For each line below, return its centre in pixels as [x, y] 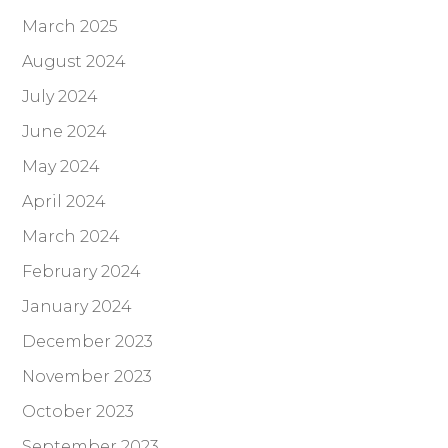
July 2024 [60, 97]
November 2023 [87, 377]
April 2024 [64, 202]
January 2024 [77, 307]
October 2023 [78, 412]
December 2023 [88, 342]
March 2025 [70, 27]
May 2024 [61, 167]
